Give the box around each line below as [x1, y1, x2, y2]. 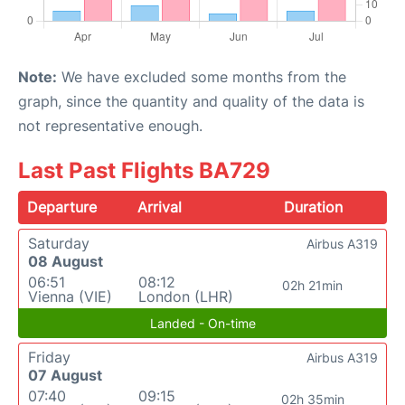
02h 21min [282, 278, 344, 294]
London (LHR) [137, 287, 233, 306]
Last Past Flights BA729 [18, 157, 270, 184]
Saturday [28, 234, 89, 253]
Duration [283, 198, 343, 217]
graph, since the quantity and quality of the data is [18, 92, 364, 111]
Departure [27, 198, 97, 217]
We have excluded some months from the [57, 68, 346, 87]
